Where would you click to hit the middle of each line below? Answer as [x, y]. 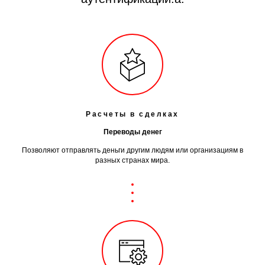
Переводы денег [132, 132]
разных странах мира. [132, 160]
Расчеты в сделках [132, 114]
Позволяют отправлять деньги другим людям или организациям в [132, 150]
